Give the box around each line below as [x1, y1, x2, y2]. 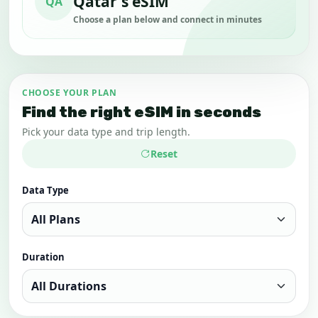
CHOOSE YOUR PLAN [22, 87, 117, 99]
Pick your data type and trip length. [22, 125, 190, 138]
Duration [22, 251, 65, 263]
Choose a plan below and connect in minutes [73, 13, 262, 26]
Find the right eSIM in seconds [22, 103, 261, 121]
